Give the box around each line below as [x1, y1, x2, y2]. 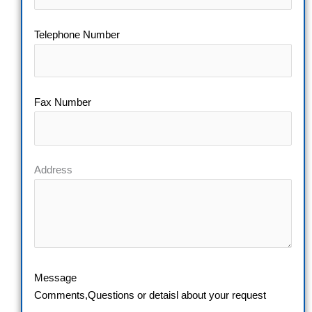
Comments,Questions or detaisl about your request [34, 290, 266, 302]
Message [34, 272, 77, 284]
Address [34, 164, 72, 176]
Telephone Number [34, 29, 120, 40]
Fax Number [34, 96, 91, 108]
